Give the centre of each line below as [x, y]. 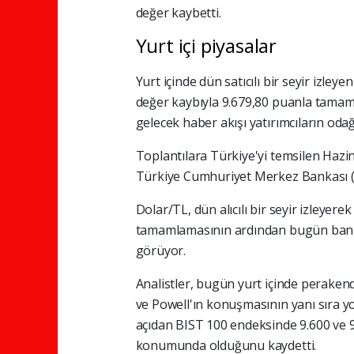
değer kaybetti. [178, 12]
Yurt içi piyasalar [206, 45]
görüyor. [160, 250]
